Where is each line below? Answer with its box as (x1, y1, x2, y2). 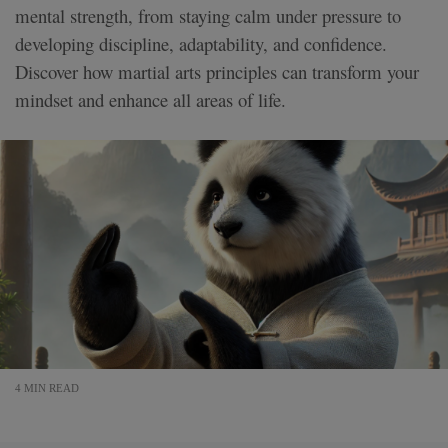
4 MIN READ (15, 381, 79, 394)
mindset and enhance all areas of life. (15, 86, 286, 112)
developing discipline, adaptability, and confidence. (15, 30, 387, 56)
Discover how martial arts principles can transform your (15, 58, 419, 84)
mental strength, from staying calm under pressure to (15, 2, 401, 28)
